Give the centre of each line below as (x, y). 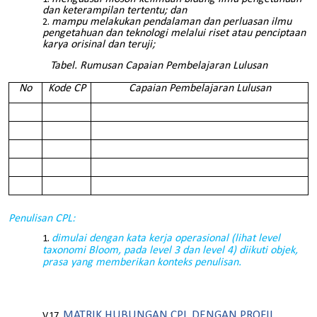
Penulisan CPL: (42, 219)
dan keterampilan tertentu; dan (115, 10)
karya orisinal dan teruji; (99, 44)
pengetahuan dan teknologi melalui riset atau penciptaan (174, 33)
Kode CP (67, 88)
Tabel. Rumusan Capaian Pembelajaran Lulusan (158, 66)
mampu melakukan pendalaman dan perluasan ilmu (172, 22)
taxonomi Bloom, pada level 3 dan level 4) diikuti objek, (170, 250)
